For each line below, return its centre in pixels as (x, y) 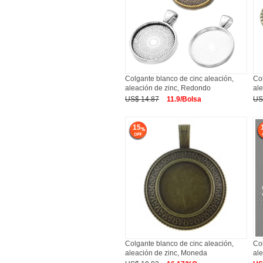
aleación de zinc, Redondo (168, 88)
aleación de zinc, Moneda (166, 253)
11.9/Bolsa (184, 99)
